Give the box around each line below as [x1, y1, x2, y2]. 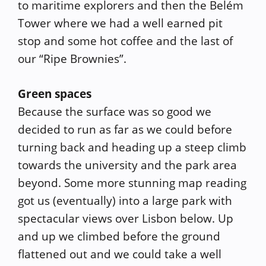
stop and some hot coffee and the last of [18, 33, 233, 49]
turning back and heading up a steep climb [18, 139, 246, 155]
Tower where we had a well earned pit [18, 15, 223, 31]
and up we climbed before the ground [18, 228, 220, 244]
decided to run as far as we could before [18, 121, 232, 137]
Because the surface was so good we [18, 103, 211, 119]
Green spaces [18, 85, 91, 102]
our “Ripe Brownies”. [18, 51, 126, 66]
